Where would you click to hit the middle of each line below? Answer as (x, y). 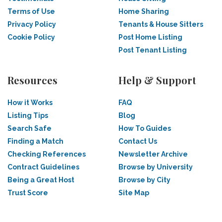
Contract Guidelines (43, 167)
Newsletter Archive (153, 154)
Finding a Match (35, 141)
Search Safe (29, 128)
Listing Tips (28, 115)
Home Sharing (144, 11)
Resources (32, 80)
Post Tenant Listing (153, 50)
